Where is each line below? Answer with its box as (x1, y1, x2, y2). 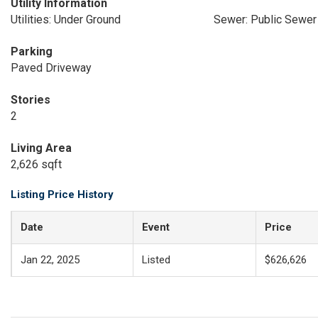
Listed (142, 253, 170, 266)
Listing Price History (11, 188, 114, 201)
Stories (11, 93, 50, 106)
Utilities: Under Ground (11, 13, 121, 26)
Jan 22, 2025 (21, 253, 79, 266)
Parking (11, 45, 53, 58)
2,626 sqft (11, 158, 62, 171)
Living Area (11, 141, 72, 155)
